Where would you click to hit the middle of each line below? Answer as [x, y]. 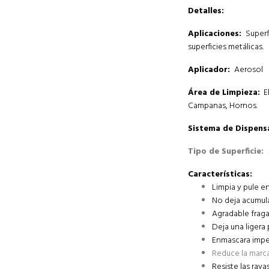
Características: [222, 174]
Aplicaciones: [216, 34]
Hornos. [243, 106]
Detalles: [206, 11]
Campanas [207, 106]
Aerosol [248, 70]
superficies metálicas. [226, 47]
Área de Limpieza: [224, 93]
